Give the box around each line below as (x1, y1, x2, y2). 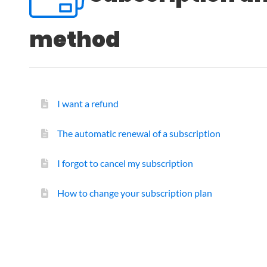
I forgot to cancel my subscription (57, 157, 193, 169)
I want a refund (57, 97, 119, 109)
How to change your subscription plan (57, 187, 212, 198)
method (29, 24, 120, 55)
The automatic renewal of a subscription (57, 127, 221, 139)
